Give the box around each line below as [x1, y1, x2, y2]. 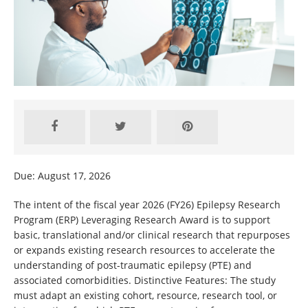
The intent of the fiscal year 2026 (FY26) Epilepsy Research [14, 198, 280, 212]
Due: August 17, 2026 [14, 169, 111, 183]
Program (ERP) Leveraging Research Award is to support [14, 213, 270, 227]
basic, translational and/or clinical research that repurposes [14, 228, 290, 242]
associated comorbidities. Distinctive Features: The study [14, 274, 276, 287]
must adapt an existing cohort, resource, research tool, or [14, 289, 277, 302]
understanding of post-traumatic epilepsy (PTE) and [14, 258, 252, 272]
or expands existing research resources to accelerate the [14, 243, 275, 257]
